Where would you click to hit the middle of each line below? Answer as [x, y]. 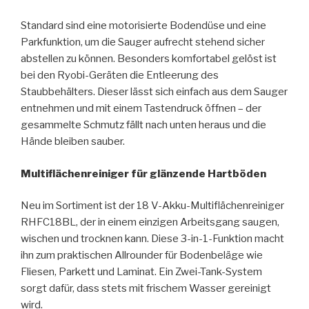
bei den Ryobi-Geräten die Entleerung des [120, 76]
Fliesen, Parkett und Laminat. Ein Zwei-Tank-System [141, 272]
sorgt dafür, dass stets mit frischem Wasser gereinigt [146, 289]
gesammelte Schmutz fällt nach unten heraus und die [143, 125]
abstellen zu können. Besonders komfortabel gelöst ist [149, 59]
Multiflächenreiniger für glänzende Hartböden [143, 173]
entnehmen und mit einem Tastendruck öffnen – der [141, 109]
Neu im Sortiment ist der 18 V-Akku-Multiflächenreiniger [152, 206]
